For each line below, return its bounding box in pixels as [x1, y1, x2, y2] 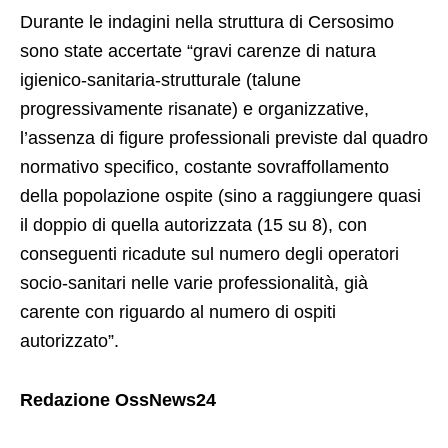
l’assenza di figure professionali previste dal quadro [20, 127, 428, 148]
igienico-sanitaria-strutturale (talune [20, 69, 301, 90]
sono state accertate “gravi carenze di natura [20, 40, 376, 61]
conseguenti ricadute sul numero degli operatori [20, 243, 399, 264]
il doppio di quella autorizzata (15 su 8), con [20, 214, 367, 235]
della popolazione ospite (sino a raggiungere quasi [20, 185, 421, 206]
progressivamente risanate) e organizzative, [20, 98, 369, 119]
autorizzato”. [20, 330, 119, 351]
